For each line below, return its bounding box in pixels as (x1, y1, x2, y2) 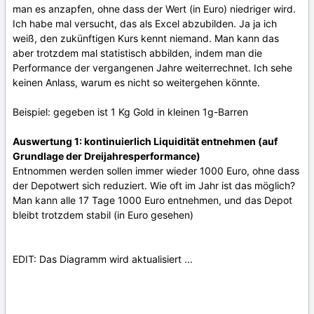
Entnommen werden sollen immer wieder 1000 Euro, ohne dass (13, 165, 299, 177)
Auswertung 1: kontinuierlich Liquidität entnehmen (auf (13, 135, 278, 147)
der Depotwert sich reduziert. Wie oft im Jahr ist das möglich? (13, 179, 295, 191)
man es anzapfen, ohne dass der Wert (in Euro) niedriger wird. (13, 3, 296, 15)
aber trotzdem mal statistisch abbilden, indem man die (13, 47, 262, 59)
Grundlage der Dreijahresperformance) (13, 150, 200, 162)
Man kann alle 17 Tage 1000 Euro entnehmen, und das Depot (13, 194, 292, 206)
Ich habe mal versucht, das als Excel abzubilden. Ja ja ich (13, 18, 277, 29)
